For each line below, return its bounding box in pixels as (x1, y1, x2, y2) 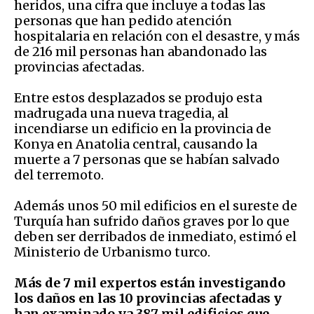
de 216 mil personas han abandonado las (14, 43, 267, 60)
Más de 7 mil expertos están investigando (14, 275, 285, 292)
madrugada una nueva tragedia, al (14, 105, 228, 122)
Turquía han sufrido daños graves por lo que (14, 213, 289, 230)
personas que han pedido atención (14, 13, 232, 29)
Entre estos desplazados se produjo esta (14, 90, 262, 107)
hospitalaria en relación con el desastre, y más (14, 28, 300, 45)
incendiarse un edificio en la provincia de (14, 121, 271, 137)
